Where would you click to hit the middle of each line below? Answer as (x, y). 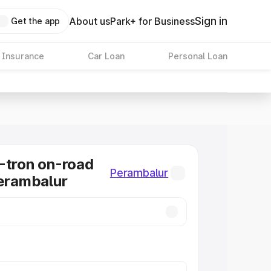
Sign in (211, 21)
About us (90, 21)
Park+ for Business (153, 21)
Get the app (35, 21)
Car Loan (106, 56)
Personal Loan (198, 56)
